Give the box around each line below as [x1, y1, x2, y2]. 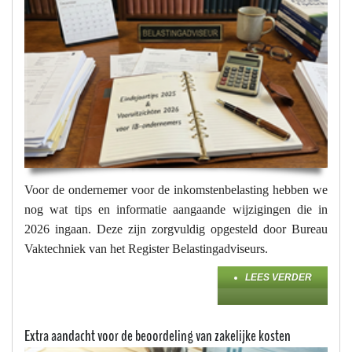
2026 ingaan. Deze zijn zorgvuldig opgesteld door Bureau [24, 222, 328, 236]
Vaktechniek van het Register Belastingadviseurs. [24, 242, 268, 256]
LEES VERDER [245, 272, 312, 284]
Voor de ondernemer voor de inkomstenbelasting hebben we [24, 183, 328, 197]
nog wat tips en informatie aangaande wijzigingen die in [24, 203, 328, 217]
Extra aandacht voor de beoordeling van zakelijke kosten [24, 325, 291, 347]
